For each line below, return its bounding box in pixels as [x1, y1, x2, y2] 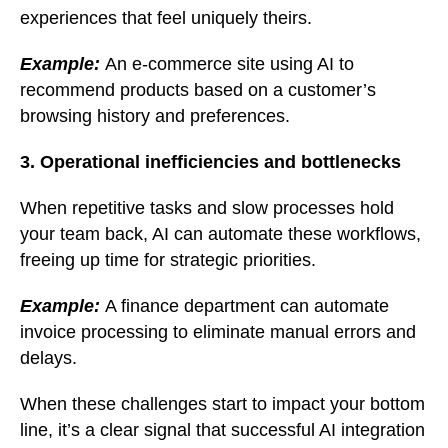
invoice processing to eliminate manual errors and [20, 322, 416, 343]
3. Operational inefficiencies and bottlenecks [20, 152, 401, 173]
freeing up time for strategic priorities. [20, 250, 316, 271]
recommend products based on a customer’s [20, 80, 376, 101]
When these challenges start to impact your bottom [20, 394, 425, 415]
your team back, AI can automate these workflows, [20, 224, 421, 245]
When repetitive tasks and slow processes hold [20, 198, 394, 219]
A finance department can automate [105, 296, 389, 317]
